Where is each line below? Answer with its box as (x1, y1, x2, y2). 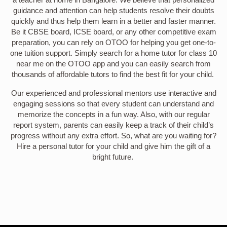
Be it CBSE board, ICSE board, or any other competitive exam (11, 27, 216, 36)
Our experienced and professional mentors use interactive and (11, 89, 216, 97)
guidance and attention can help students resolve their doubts (13, 6, 214, 15)
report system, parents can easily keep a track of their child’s (13, 121, 214, 129)
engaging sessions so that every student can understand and (13, 99, 214, 108)
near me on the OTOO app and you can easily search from (16, 59, 211, 68)
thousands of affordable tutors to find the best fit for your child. (11, 70, 216, 79)
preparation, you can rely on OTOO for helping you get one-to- (11, 38, 216, 47)
